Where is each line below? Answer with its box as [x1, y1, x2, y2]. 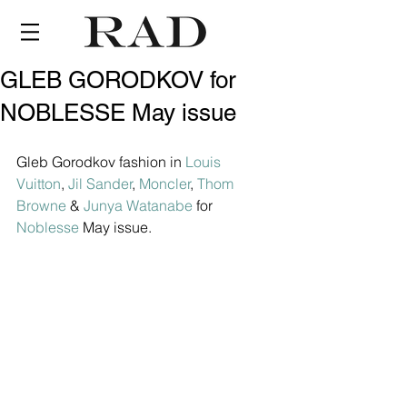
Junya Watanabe [84, 196, 193, 214]
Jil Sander [68, 174, 133, 193]
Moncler [139, 174, 191, 193]
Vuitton [16, 174, 61, 193]
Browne [16, 196, 66, 214]
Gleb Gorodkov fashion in [16, 153, 185, 171]
